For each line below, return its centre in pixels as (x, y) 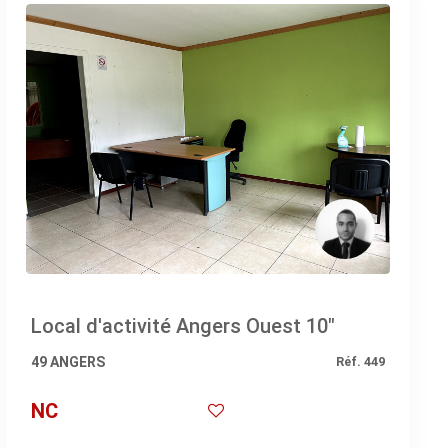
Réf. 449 (360, 361)
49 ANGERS (67, 361)
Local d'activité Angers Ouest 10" (182, 325)
